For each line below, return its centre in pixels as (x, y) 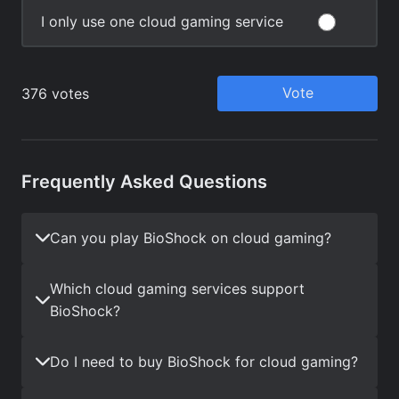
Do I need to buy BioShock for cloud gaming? (204, 361)
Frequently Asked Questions (144, 181)
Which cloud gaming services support (177, 288)
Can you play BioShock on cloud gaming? (191, 237)
